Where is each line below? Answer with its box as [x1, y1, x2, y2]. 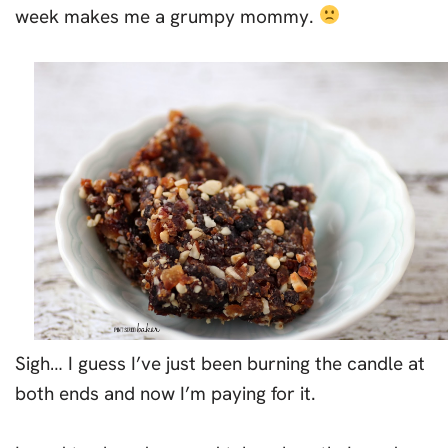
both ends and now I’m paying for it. [15, 381, 316, 407]
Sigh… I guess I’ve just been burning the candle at [15, 351, 425, 377]
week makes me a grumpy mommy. [15, 3, 319, 29]
